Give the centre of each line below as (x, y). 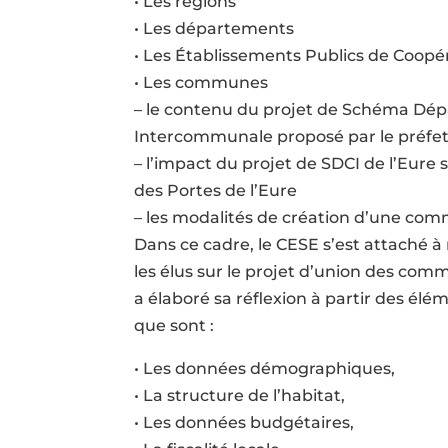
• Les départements (214, 28)
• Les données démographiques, (265, 368)
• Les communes (201, 82)
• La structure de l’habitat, (240, 395)
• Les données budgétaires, (244, 422)
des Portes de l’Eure (216, 190)
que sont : (174, 325)
